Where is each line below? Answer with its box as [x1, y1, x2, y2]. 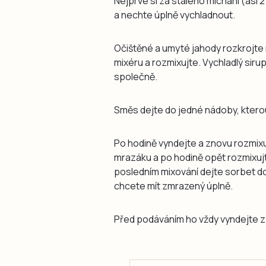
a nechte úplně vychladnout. [114, 8, 235, 22]
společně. [114, 70, 157, 84]
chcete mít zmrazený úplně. [114, 179, 233, 193]
